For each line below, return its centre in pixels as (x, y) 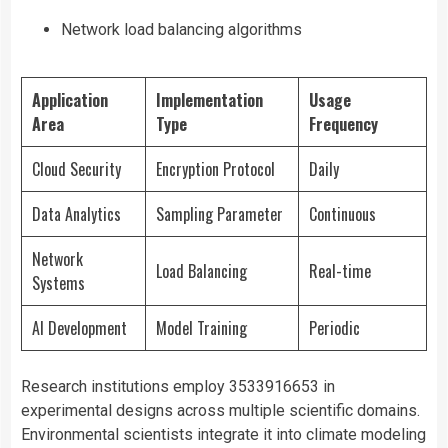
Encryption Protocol (215, 169)
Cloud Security (76, 169)
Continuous (342, 214)
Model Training (201, 328)
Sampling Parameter (219, 214)
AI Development (79, 328)
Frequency (343, 124)
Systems (58, 283)
